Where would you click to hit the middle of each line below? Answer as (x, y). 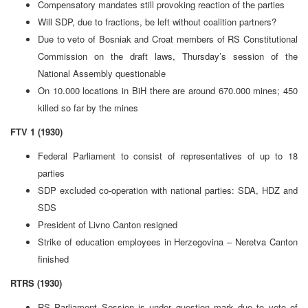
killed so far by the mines (88, 107)
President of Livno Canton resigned (108, 224)
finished (53, 258)
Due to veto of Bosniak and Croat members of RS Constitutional (168, 38)
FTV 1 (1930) (36, 131)
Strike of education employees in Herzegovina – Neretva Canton (168, 241)
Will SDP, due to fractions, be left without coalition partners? (157, 21)
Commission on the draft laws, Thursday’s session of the (168, 56)
